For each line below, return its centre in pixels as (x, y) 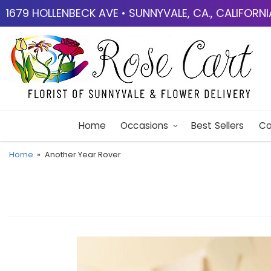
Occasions (145, 126)
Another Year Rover (83, 155)
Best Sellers (217, 126)
